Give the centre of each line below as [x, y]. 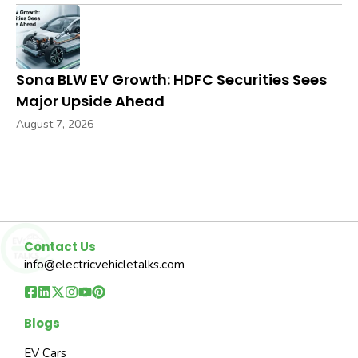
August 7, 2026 [55, 124]
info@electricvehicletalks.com [104, 264]
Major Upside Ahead [90, 101]
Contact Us [60, 246]
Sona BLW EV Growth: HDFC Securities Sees [171, 79]
